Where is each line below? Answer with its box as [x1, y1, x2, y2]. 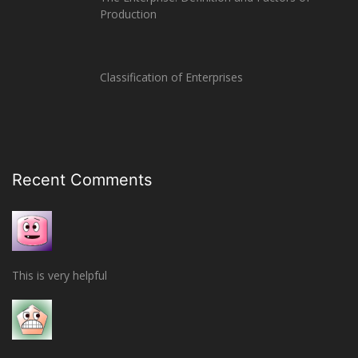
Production [100, 6, 157, 22]
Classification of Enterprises [100, 70, 243, 85]
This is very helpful [12, 268, 107, 283]
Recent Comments [12, 170, 152, 189]
